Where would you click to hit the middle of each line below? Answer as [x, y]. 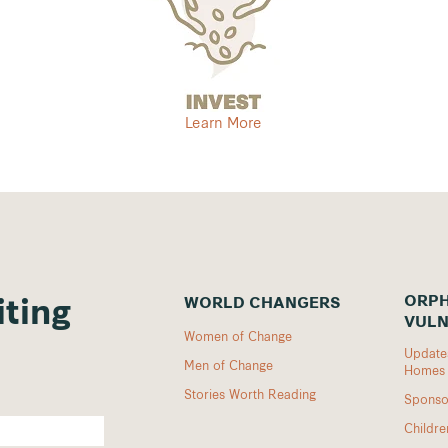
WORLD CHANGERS [262, 304]
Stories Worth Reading [250, 393]
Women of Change [238, 335]
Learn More [224, 121]
